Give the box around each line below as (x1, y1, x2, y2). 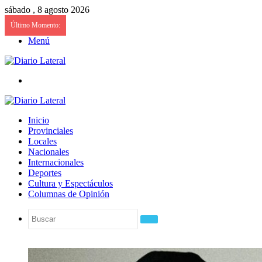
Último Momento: (11, 21, 60, 29)
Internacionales (28, 157, 84, 167)
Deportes (28, 168, 61, 178)
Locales (28, 136, 57, 146)
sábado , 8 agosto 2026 (5, 5, 89, 15)
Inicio (28, 115, 49, 125)
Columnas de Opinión (28, 189, 109, 199)
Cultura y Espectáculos (28, 178, 113, 188)
